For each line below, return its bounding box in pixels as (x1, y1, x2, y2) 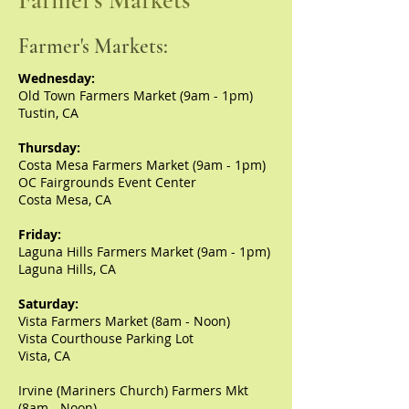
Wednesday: (18, 69, 95, 87)
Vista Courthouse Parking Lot (18, 330, 194, 347)
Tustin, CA (18, 104, 79, 121)
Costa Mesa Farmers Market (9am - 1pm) (18, 156, 266, 173)
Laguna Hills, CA (18, 260, 116, 278)
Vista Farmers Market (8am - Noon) (18, 312, 230, 330)
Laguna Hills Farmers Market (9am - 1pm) (18, 243, 270, 260)
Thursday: (18, 139, 80, 156)
